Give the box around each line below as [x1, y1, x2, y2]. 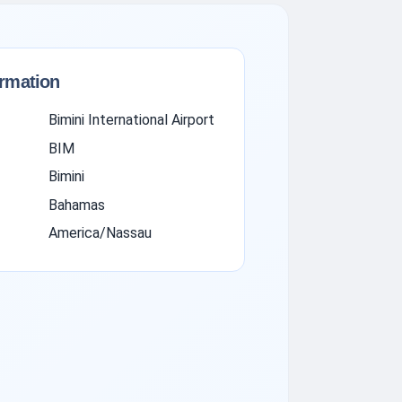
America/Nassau [48, 223, 152, 241]
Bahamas [48, 196, 105, 214]
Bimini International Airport [48, 111, 214, 129]
